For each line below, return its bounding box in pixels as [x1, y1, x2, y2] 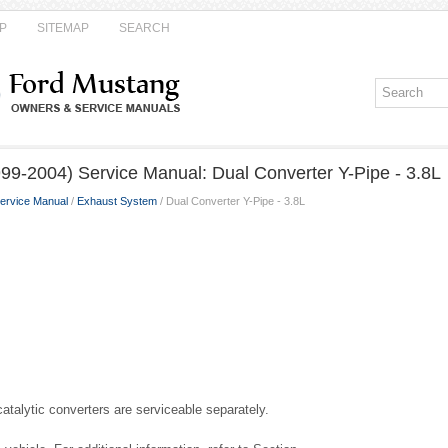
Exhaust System [77, 195, 157, 207]
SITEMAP [37, 21, 89, 35]
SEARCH [119, 21, 170, 35]
